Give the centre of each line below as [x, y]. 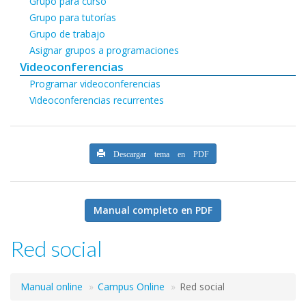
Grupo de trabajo [67, 33]
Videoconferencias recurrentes [97, 100]
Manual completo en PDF [153, 210]
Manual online [52, 286]
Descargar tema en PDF [157, 153]
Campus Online [131, 286]
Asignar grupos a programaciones [104, 50]
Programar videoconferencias [95, 83]
